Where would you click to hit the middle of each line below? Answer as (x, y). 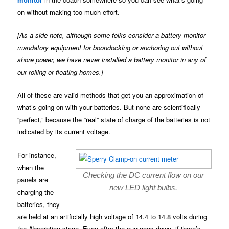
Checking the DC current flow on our (144, 175)
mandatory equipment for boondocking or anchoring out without (110, 48)
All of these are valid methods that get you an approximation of (111, 95)
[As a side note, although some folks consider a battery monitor (112, 35)
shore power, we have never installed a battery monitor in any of (112, 60)
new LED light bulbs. (144, 187)
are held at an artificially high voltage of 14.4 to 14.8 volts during (112, 216)
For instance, (37, 155)
